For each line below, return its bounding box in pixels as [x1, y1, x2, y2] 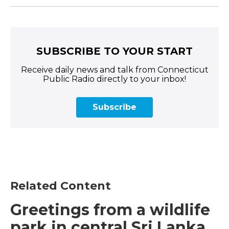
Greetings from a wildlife [10, 200, 210, 220]
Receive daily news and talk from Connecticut [20, 65, 209, 75]
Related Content [10, 179, 111, 193]
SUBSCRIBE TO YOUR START [36, 45, 193, 58]
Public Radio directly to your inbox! [43, 74, 186, 84]
